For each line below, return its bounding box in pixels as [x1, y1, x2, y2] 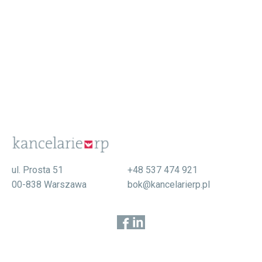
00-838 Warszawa [11, 179, 87, 190]
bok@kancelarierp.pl [127, 179, 210, 190]
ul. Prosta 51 [11, 164, 63, 175]
